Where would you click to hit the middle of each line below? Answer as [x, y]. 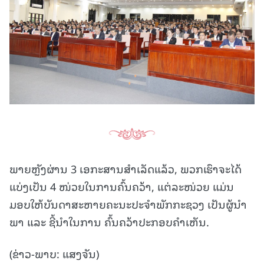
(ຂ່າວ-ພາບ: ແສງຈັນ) [54, 253]
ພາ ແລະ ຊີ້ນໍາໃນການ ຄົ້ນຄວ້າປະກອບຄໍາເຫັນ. [109, 222]
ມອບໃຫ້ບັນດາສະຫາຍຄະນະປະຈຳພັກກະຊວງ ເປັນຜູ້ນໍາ [128, 204]
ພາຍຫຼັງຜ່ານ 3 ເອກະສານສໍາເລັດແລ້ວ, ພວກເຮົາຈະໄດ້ [126, 169]
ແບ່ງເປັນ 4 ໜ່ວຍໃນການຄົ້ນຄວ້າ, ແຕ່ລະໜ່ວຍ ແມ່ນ [122, 186]
